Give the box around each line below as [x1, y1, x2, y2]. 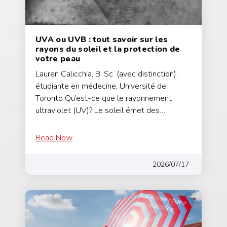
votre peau [35, 53, 81, 64]
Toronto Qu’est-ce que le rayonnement [35, 92, 172, 104]
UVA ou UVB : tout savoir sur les [35, 33, 168, 45]
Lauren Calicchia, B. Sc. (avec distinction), [35, 68, 178, 80]
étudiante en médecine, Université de [35, 80, 166, 92]
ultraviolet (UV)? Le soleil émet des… [35, 104, 165, 116]
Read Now [35, 132, 72, 143]
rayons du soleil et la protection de [35, 43, 180, 55]
